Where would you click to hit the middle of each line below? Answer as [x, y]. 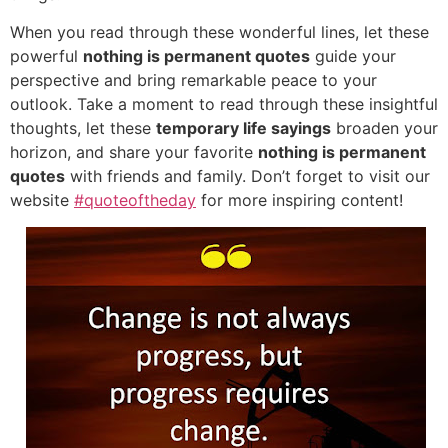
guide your [353, 56]
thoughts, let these [83, 128]
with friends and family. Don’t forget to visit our [247, 176]
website [42, 200]
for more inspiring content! [299, 200]
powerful [46, 56]
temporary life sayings [243, 128]
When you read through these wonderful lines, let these [219, 32]
